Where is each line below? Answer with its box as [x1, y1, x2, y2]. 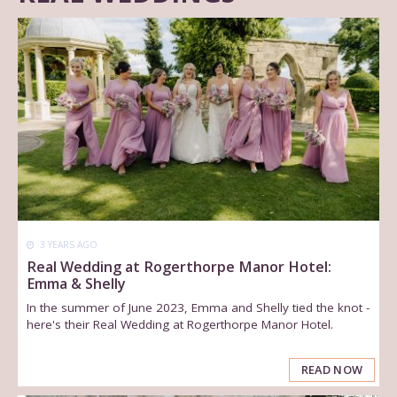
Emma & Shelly [27, 273, 127, 293]
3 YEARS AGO [37, 238, 98, 252]
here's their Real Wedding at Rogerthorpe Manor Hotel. [27, 315, 334, 332]
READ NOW [300, 362, 363, 378]
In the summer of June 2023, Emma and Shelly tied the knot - [27, 299, 370, 315]
